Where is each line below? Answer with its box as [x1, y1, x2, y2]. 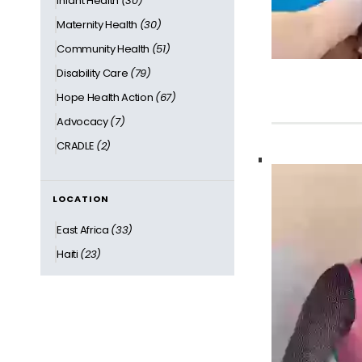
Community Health [57, 40, 152, 57]
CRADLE [57, 137, 96, 154]
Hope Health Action [57, 89, 156, 105]
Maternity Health [57, 16, 140, 32]
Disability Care [57, 65, 131, 81]
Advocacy [57, 113, 111, 129]
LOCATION [53, 192, 109, 205]
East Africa [57, 221, 112, 238]
